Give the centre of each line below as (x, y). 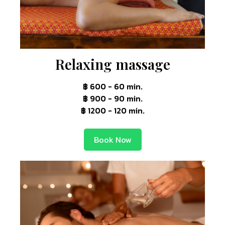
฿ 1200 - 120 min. (113, 110)
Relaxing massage (113, 64)
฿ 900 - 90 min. (113, 98)
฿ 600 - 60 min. (113, 86)
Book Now (113, 139)
